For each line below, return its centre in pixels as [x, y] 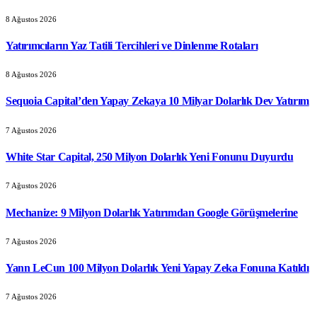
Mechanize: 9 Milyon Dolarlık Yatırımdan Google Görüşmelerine [152, 212]
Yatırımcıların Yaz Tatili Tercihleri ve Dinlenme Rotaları [132, 45]
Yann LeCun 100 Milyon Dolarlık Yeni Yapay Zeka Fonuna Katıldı [157, 268]
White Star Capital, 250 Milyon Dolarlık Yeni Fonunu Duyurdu [150, 156]
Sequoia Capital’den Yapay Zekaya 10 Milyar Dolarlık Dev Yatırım [157, 101]
